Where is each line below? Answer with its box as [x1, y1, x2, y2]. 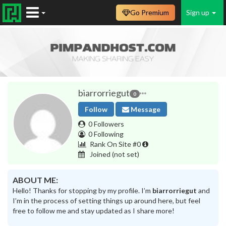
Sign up [186, 8, 211, 17]
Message [129, 104, 160, 114]
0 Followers [88, 119, 124, 128]
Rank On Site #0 [88, 139, 142, 148]
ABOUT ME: [13, 175, 58, 185]
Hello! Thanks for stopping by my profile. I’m [13, 186, 152, 195]
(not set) [112, 149, 139, 158]
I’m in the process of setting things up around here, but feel [13, 196, 200, 205]
